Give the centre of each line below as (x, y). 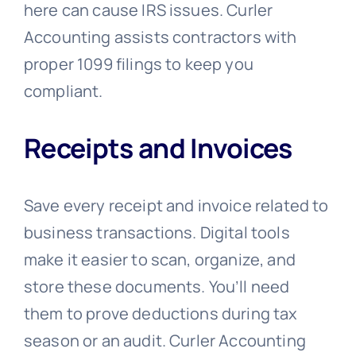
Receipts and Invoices (158, 148)
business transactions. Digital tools (157, 233)
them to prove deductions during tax (161, 314)
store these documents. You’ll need (157, 287)
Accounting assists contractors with (160, 37)
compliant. (63, 91)
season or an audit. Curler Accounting (164, 341)
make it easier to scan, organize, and (159, 260)
